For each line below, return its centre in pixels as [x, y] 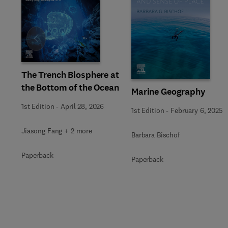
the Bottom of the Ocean [70, 87]
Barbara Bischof [156, 135]
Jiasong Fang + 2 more [57, 131]
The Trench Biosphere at [70, 75]
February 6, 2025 [197, 110]
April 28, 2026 [82, 106]
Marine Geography [168, 92]
